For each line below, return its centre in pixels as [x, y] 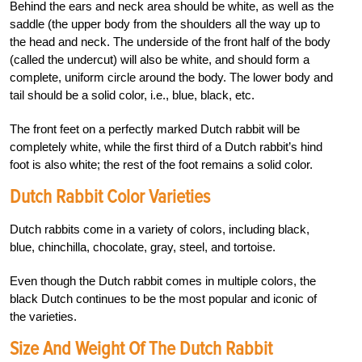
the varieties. [43, 316]
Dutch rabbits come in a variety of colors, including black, [160, 229]
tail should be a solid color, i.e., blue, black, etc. [132, 95]
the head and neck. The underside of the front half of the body [170, 41]
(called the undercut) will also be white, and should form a [160, 59]
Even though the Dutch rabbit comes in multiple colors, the [163, 280]
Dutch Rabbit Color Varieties [110, 196]
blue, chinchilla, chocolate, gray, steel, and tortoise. [143, 246]
